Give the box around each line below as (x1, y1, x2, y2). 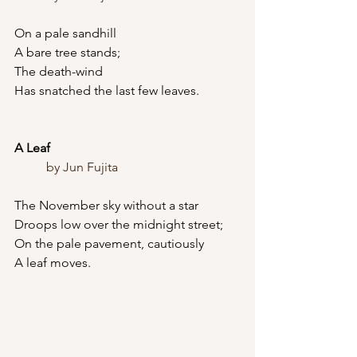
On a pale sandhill (14, 25, 116, 41)
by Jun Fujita (46, 159, 118, 175)
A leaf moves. (14, 255, 91, 270)
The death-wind (14, 64, 103, 79)
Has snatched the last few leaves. (14, 83, 199, 98)
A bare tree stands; (14, 45, 120, 60)
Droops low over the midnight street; (14, 217, 223, 232)
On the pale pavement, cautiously (14, 236, 204, 251)
